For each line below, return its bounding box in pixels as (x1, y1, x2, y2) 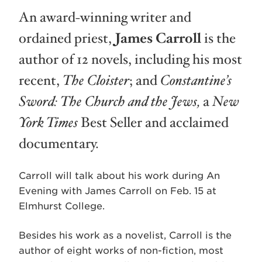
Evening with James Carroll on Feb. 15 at (19, 185, 216, 196)
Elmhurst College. (19, 201, 105, 212)
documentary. (19, 135, 99, 153)
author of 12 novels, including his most (19, 50, 242, 69)
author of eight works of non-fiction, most (19, 245, 223, 256)
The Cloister (63, 71, 129, 90)
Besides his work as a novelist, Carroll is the (19, 230, 232, 241)
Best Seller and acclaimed (78, 113, 229, 132)
